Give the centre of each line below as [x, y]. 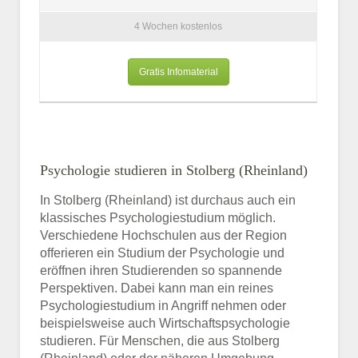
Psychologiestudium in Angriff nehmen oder [163, 305]
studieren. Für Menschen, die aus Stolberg [160, 340]
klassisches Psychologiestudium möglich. [158, 217]
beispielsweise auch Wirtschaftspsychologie [165, 323]
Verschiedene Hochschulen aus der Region [163, 235]
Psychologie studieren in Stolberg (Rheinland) [174, 170]
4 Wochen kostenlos [178, 27]
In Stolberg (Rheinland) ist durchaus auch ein [168, 200]
